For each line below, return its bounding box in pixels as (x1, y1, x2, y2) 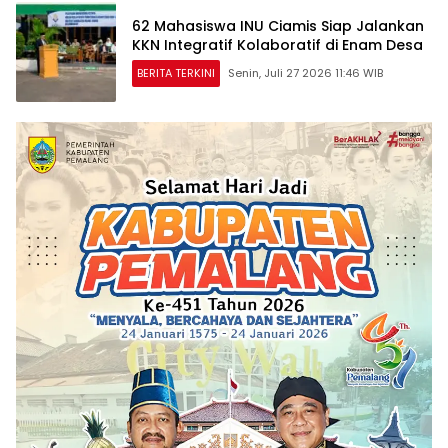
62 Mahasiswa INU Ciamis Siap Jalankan (132, 16, 424, 37)
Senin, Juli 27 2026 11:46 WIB (228, 65, 383, 82)
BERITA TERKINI (137, 65, 215, 82)
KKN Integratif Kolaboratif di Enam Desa (132, 35, 423, 56)
